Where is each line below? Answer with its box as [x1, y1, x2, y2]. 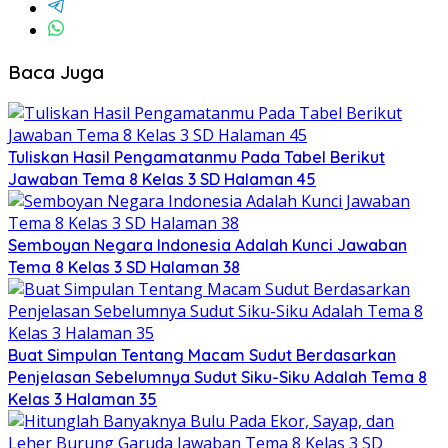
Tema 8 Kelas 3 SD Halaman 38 [8, 257, 240, 278]
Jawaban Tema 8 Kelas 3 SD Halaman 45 [8, 169, 316, 190]
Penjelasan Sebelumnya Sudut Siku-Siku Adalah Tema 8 [8, 367, 427, 388]
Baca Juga [8, 59, 104, 84]
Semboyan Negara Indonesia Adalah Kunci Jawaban [8, 235, 407, 256]
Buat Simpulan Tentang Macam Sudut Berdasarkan [8, 345, 396, 366]
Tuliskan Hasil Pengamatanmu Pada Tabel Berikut [8, 147, 385, 168]
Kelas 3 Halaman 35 [8, 389, 157, 410]
